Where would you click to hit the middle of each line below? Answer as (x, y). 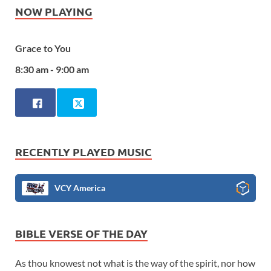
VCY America (80, 188)
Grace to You (43, 48)
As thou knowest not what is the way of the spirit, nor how (135, 263)
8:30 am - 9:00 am (52, 69)
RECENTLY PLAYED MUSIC (83, 151)
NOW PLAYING (54, 11)
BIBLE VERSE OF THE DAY (81, 233)
